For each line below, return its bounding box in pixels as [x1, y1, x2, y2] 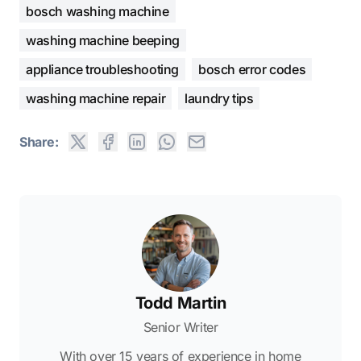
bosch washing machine [26, 2, 169, 19]
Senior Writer [143, 319, 218, 336]
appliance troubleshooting [26, 60, 179, 77]
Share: [19, 133, 59, 150]
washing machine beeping [26, 31, 180, 48]
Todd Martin [135, 293, 226, 313]
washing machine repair [26, 89, 166, 106]
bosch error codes [198, 60, 306, 77]
